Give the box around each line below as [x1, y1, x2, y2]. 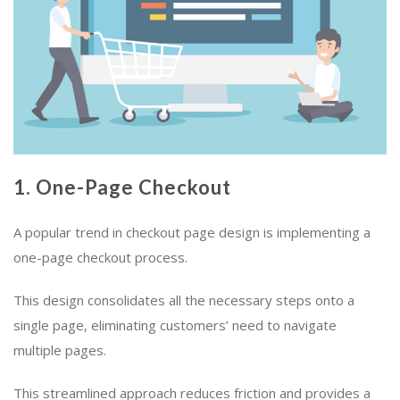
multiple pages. [13, 340, 106, 359]
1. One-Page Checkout [13, 174, 231, 199]
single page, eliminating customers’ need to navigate [13, 315, 337, 334]
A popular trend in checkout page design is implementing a [13, 222, 371, 241]
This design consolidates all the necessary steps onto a [13, 290, 354, 309]
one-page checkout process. [13, 247, 187, 266]
